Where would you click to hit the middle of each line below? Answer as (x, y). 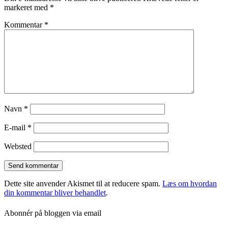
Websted (18, 147)
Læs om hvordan (190, 184)
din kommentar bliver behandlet (55, 193)
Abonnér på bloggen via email (53, 213)
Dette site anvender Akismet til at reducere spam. (83, 184)
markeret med (27, 8)
